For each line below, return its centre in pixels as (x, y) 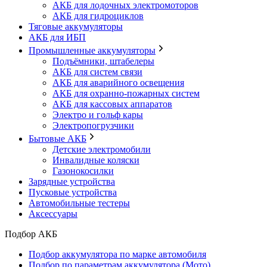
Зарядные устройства (72, 181)
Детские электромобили (102, 149)
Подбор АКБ (31, 234)
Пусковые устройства (73, 192)
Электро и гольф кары (98, 114)
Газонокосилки (83, 170)
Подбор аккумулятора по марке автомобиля (117, 254)
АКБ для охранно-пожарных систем (126, 93)
